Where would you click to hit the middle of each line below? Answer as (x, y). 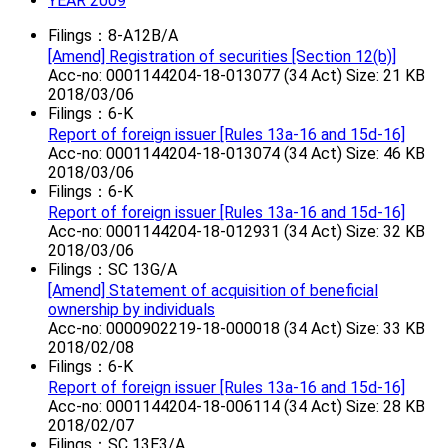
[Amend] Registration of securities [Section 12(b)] (222, 57)
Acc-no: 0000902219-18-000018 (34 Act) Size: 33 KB (236, 329)
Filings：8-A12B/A (113, 36)
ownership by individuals (131, 310)
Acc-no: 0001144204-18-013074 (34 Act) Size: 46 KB (236, 154)
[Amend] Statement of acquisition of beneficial (213, 291)
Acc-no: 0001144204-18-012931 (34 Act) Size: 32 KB (236, 232)
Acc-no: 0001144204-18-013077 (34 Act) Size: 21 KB (236, 76)
